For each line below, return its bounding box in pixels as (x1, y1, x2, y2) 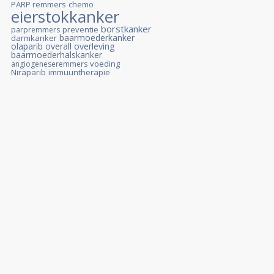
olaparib (11, 40, 43, 52)
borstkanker (101, 23, 152, 35)
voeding (90, 58, 120, 69)
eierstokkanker (11, 6, 119, 28)
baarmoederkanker (59, 32, 135, 43)
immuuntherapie (48, 67, 110, 78)
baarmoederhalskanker (11, 49, 102, 61)
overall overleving (45, 40, 114, 52)
